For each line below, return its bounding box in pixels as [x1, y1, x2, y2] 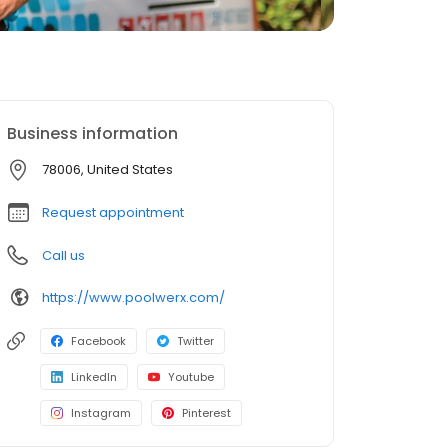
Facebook [71, 333, 126, 349]
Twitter [177, 333, 214, 349]
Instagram [71, 405, 131, 421]
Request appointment [42, 203, 184, 222]
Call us [42, 246, 85, 265]
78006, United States [42, 160, 173, 179]
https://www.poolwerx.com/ [42, 287, 225, 307]
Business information [7, 122, 178, 145]
